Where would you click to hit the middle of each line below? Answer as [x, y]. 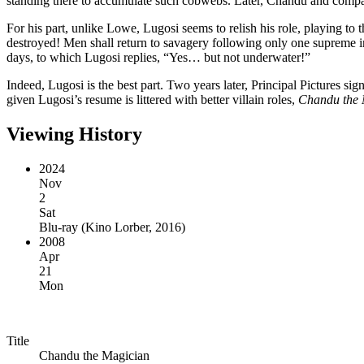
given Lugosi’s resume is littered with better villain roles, [152, 99]
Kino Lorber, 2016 [133, 227]
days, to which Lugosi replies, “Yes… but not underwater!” [158, 57]
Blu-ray [58, 227]
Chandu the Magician [94, 355]
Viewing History [74, 134]
